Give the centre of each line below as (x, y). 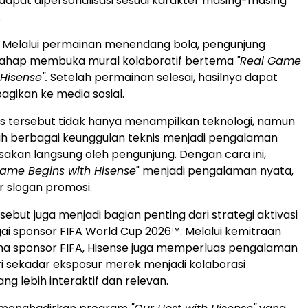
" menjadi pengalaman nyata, (215, 170)
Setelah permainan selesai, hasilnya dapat (163, 77)
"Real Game (269, 60)
